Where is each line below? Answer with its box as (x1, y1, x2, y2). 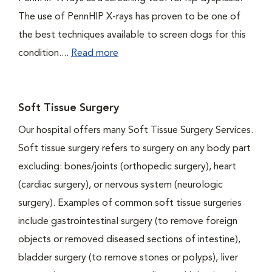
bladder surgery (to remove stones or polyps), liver (18, 253, 238, 263)
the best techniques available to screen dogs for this (18, 30, 246, 41)
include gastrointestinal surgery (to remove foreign (18, 217, 237, 227)
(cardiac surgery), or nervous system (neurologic (18, 180, 223, 191)
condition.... (18, 49, 71, 59)
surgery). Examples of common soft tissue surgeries (18, 199, 242, 209)
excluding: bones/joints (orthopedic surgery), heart (18, 162, 236, 172)
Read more (71, 49, 118, 59)
